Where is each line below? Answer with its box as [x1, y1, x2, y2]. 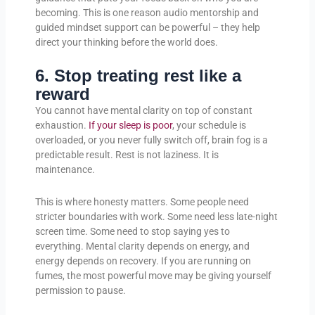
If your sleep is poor [88, 120, 172, 131]
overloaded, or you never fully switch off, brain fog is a [34, 134, 268, 146]
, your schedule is [172, 120, 246, 131]
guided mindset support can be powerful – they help [34, 21, 260, 33]
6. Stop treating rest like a [34, 66, 241, 86]
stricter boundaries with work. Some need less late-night [34, 210, 278, 222]
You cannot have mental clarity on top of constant [34, 105, 252, 117]
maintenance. [34, 164, 95, 176]
